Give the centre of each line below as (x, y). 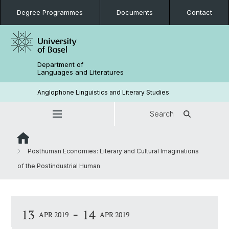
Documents (135, 12)
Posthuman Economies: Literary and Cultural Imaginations (112, 151)
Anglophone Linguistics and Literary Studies (104, 92)
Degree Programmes (50, 12)
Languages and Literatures (81, 72)
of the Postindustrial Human (59, 166)
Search (162, 114)
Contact (199, 12)
